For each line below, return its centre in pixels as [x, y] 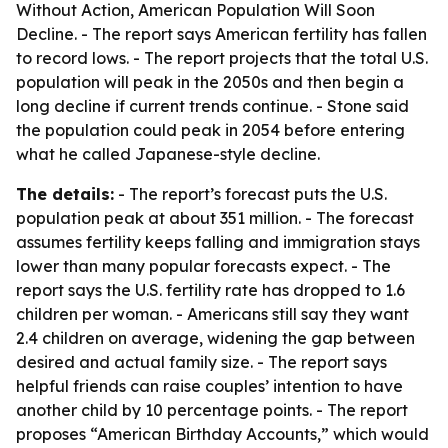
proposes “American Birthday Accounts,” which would [222, 434]
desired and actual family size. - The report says [201, 362]
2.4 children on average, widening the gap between [215, 338]
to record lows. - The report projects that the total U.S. [222, 58]
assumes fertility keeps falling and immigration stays [218, 242]
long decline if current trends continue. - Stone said [212, 106]
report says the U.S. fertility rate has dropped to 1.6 [210, 290]
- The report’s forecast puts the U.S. [250, 194]
